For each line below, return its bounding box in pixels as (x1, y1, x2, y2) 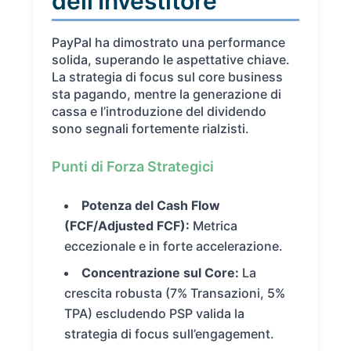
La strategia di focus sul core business (52, 69, 284, 85)
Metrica (190, 218, 238, 234)
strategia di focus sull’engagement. (64, 326, 275, 342)
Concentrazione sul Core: (81, 265, 240, 281)
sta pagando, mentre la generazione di (52, 86, 282, 103)
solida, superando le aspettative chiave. (52, 52, 291, 68)
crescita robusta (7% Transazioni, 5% (64, 285, 286, 302)
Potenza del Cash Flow (81, 197, 221, 214)
